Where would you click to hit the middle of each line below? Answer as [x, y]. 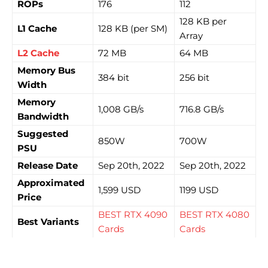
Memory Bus [46, 70]
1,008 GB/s [121, 109]
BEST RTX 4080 [214, 214]
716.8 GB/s [202, 109]
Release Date [48, 165]
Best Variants [48, 222]
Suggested [43, 134]
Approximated [51, 183]
